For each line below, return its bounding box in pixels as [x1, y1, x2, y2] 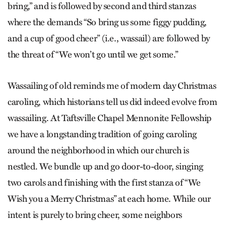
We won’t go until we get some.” [59, 48, 178, 60]
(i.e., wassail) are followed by [99, 32, 210, 44]
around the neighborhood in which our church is [8, 144, 189, 156]
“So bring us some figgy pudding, [83, 16, 207, 28]
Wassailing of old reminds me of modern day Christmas [8, 80, 216, 91]
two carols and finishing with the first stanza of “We [8, 177, 201, 188]
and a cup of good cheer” [8, 32, 100, 44]
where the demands [8, 16, 84, 28]
